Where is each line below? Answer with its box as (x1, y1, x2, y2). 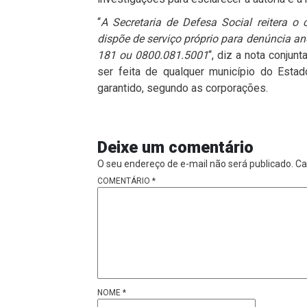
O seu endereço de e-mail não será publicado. (97, 158, 293, 169)
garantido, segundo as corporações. (97, 81, 268, 95)
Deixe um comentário (97, 137, 254, 157)
